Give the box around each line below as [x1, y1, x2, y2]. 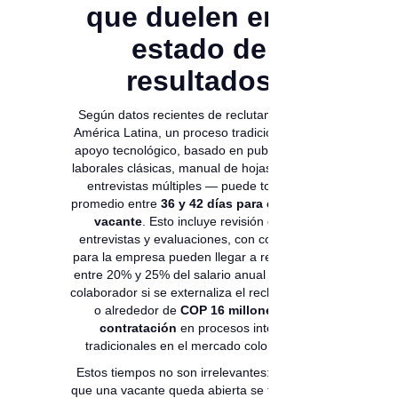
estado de [131, 33, 267, 66]
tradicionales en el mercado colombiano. [85, 338, 313, 354]
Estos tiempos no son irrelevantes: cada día [76, 365, 322, 380]
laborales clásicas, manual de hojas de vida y [72, 161, 326, 176]
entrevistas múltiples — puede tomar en [87, 179, 311, 194]
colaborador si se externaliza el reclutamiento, [69, 285, 329, 300]
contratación [99, 321, 180, 336]
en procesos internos [180, 321, 298, 336]
